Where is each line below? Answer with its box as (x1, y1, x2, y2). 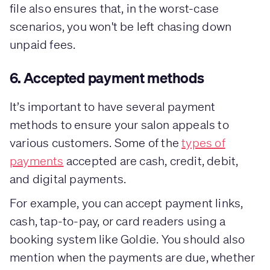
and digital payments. (10, 171, 127, 186)
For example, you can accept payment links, (10, 195, 243, 210)
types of (181, 135, 225, 149)
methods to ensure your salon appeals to (10, 117, 229, 131)
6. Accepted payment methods (10, 68, 204, 87)
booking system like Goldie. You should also (10, 231, 245, 246)
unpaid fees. (10, 37, 76, 51)
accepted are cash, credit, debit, (63, 153, 239, 168)
